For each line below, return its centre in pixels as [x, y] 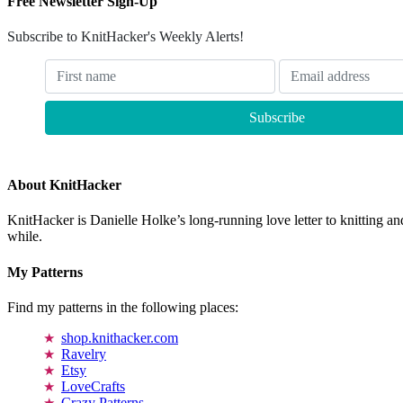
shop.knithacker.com [120, 337]
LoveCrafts [93, 386]
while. [25, 237]
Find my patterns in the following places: [123, 307]
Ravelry [84, 354]
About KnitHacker [64, 185]
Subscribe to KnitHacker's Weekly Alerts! [125, 36]
